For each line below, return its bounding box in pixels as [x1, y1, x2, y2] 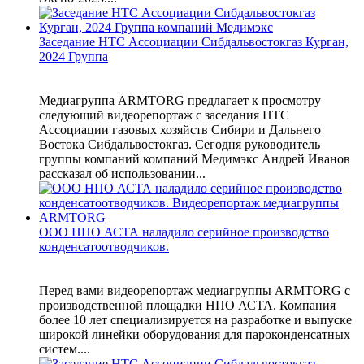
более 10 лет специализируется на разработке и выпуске [39, 312, 352, 327]
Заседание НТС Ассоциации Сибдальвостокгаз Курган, [39, 34, 349, 49]
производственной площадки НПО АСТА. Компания [39, 297, 336, 312]
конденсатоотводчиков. [39, 239, 169, 253]
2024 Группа [39, 49, 108, 63]
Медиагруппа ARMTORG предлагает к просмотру [39, 93, 321, 107]
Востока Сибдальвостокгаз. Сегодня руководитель [39, 136, 320, 151]
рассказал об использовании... [39, 166, 206, 180]
